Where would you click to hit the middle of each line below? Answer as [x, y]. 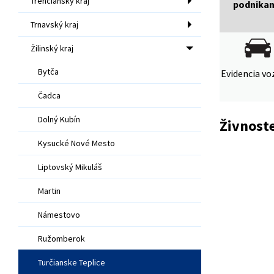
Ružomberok [61, 238]
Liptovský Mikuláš [70, 167]
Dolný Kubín [59, 119]
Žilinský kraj [52, 48]
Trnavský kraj [54, 24]
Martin [49, 191]
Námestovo [59, 214]
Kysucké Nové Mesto [76, 143]
